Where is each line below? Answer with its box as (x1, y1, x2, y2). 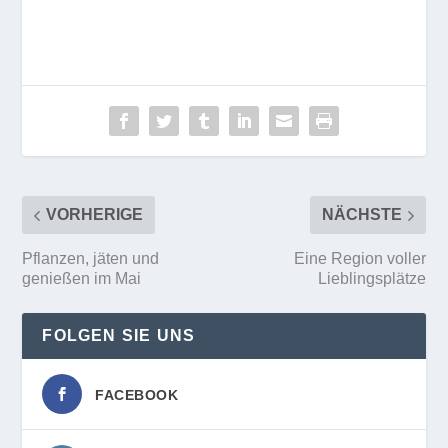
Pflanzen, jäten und (22, 250, 160, 268)
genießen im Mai (22, 270, 142, 288)
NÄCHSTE (321, 206, 402, 224)
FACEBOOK (95, 387, 179, 404)
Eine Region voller (293, 250, 426, 268)
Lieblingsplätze (317, 270, 426, 288)
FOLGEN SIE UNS (42, 327, 196, 345)
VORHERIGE (46, 206, 144, 224)
